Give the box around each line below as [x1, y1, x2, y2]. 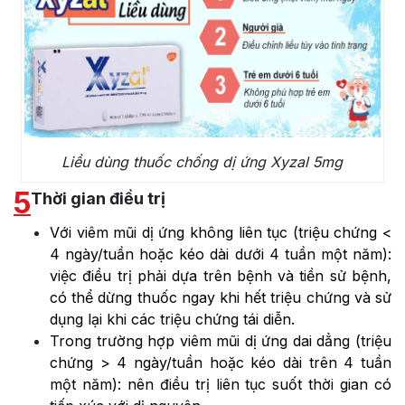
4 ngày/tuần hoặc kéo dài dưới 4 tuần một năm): [50, 245, 391, 264]
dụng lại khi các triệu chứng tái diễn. [50, 310, 295, 329]
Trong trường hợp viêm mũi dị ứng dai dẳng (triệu [50, 332, 391, 351]
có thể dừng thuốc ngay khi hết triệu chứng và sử [50, 288, 391, 307]
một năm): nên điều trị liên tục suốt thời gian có [50, 375, 391, 394]
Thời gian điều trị [31, 189, 165, 209]
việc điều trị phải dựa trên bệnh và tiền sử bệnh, [50, 267, 391, 286]
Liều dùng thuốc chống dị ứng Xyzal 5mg [61, 153, 344, 172]
